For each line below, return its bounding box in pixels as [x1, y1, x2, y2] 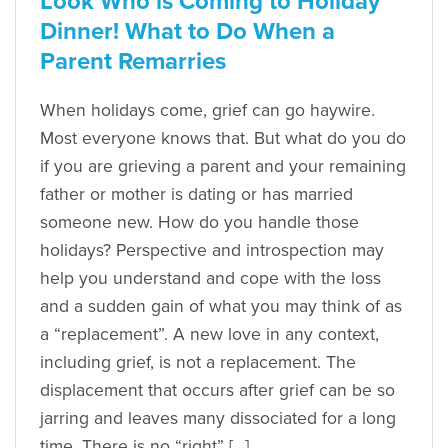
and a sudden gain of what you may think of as [40, 295, 402, 317]
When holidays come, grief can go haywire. [40, 99, 375, 121]
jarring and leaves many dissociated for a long [40, 407, 396, 429]
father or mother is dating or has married [40, 183, 353, 205]
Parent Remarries [40, 46, 226, 76]
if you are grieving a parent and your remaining [40, 155, 406, 177]
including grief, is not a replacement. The [40, 351, 356, 373]
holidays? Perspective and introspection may [40, 239, 384, 261]
